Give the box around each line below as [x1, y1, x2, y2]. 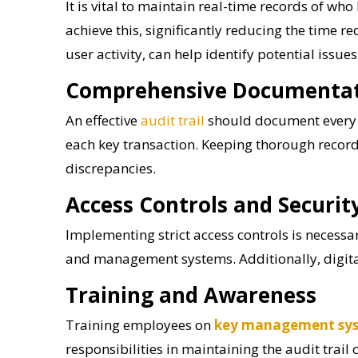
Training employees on [66, 315, 214, 334]
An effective [66, 110, 141, 129]
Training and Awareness [66, 280, 316, 309]
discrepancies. [66, 158, 156, 177]
